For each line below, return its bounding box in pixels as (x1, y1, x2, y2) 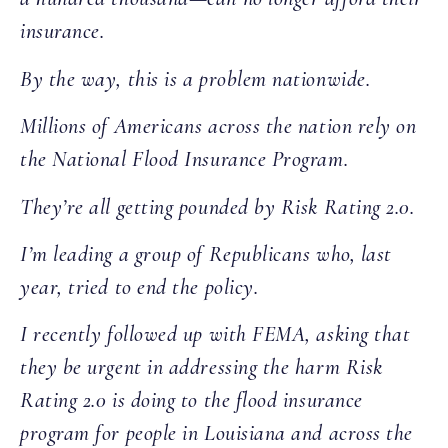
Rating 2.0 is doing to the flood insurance (20, 387, 363, 414)
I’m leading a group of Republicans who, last (20, 240, 392, 267)
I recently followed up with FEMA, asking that (20, 321, 411, 348)
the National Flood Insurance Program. (20, 146, 349, 173)
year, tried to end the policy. (20, 273, 259, 300)
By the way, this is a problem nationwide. (20, 65, 371, 92)
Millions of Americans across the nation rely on (20, 113, 417, 140)
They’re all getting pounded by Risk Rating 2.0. (20, 193, 415, 220)
